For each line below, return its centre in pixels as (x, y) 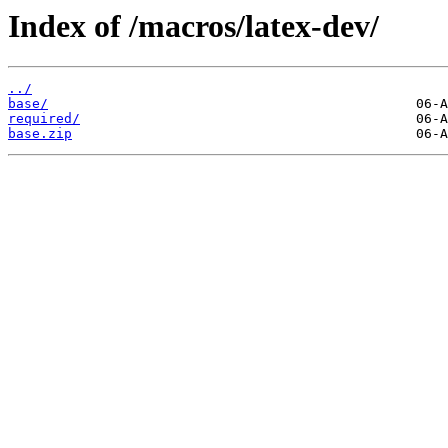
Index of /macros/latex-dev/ (193, 26)
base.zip (40, 134)
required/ (44, 119)
